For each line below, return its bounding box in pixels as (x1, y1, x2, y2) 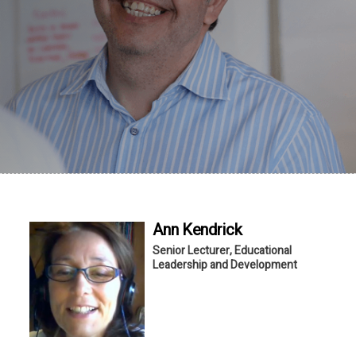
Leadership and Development (153, 256, 298, 273)
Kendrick (182, 218, 242, 242)
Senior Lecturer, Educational (153, 242, 292, 259)
